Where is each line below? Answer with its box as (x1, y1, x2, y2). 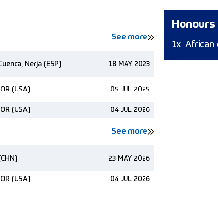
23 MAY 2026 (109, 155, 150, 162)
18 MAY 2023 (109, 61, 150, 68)
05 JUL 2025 (110, 86, 150, 93)
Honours (172, 19, 215, 30)
